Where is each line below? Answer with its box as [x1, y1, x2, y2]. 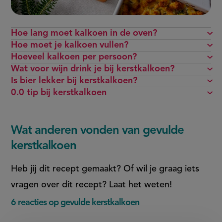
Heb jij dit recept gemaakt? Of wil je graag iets [11, 164, 200, 173]
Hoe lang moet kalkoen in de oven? [11, 28, 158, 38]
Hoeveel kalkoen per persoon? [11, 52, 137, 61]
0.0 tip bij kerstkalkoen [11, 88, 107, 97]
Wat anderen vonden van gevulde [11, 124, 184, 137]
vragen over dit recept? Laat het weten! [11, 180, 172, 189]
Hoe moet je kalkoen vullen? [11, 40, 129, 50]
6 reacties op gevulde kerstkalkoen [11, 198, 140, 207]
